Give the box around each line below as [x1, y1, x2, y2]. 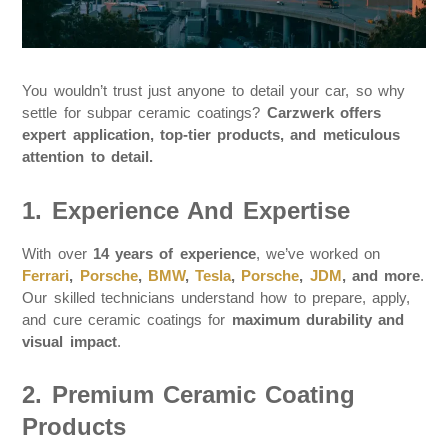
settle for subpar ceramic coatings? [22, 104, 267, 122]
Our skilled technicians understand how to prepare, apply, [22, 288, 411, 306]
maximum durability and [231, 310, 405, 328]
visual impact [22, 332, 117, 350]
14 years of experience [92, 244, 256, 262]
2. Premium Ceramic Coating [22, 380, 356, 408]
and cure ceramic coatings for [22, 310, 232, 328]
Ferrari [22, 266, 70, 284]
